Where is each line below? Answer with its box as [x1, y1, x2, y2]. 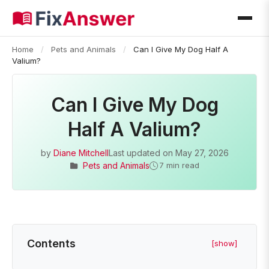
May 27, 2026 [175, 148, 229, 158]
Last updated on [108, 148, 175, 158]
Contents [27, 237, 76, 250]
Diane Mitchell [53, 148, 109, 158]
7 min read [159, 160, 199, 170]
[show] [211, 238, 237, 248]
